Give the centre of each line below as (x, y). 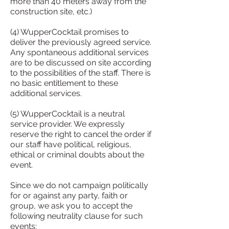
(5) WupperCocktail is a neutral (67, 114)
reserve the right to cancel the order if (81, 134)
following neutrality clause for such (76, 216)
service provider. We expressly (67, 124)
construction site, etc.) (51, 12)
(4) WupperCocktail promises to (70, 32)
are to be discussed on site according (81, 63)
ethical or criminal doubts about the (77, 155)
